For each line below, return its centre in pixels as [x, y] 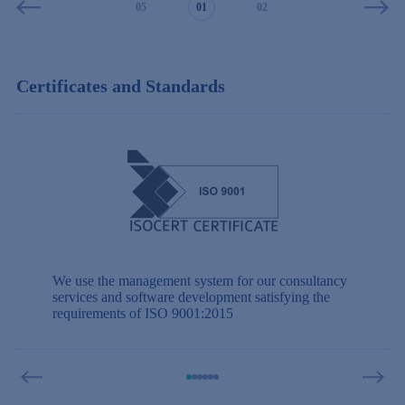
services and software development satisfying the [191, 297]
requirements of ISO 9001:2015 [143, 313]
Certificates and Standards [121, 86]
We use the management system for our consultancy [200, 280]
